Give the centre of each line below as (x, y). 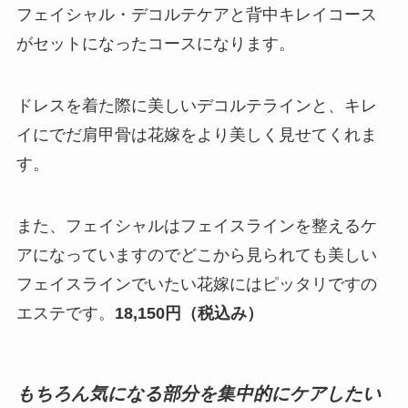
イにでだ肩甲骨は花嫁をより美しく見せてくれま (196, 134)
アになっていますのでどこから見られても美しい (196, 255)
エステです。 (65, 313)
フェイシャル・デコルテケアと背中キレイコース (196, 14)
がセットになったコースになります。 (155, 43)
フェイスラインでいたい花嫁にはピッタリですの (196, 284)
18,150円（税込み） (189, 313)
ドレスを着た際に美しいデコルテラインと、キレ (196, 105)
